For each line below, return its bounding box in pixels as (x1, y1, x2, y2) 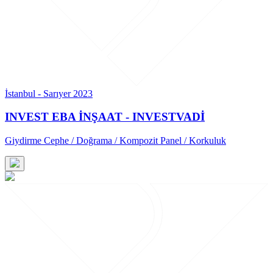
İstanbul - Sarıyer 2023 (5, 88, 93, 99)
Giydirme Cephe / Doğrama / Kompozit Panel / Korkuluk (5, 135, 226, 146)
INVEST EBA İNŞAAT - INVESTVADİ (5, 110, 205, 124)
